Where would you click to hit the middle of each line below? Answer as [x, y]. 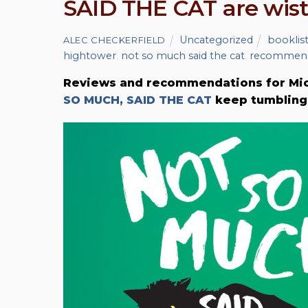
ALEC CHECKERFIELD [115, 40]
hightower [90, 56]
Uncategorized [216, 40]
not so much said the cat [183, 56]
